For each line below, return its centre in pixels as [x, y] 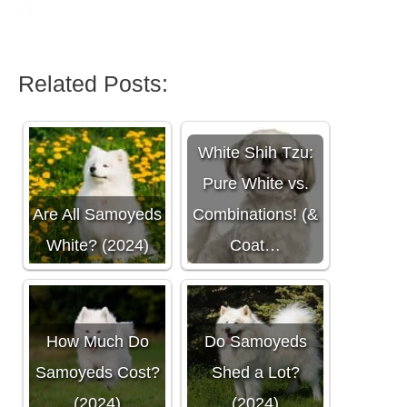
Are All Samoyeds [97, 215]
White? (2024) [97, 246]
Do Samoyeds [255, 342]
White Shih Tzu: [255, 153]
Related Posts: [93, 84]
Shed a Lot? [255, 373]
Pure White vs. [255, 184]
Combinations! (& [255, 215]
